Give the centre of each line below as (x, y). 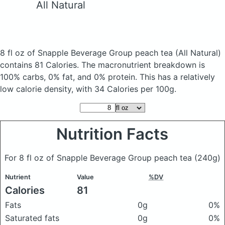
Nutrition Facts (113, 134)
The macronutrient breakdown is (143, 65)
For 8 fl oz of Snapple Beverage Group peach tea (99, 158)
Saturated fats (32, 218)
